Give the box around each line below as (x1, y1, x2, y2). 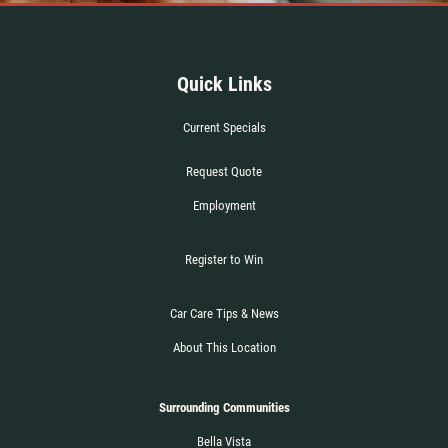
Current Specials (182, 119, 266, 135)
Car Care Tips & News (169, 305, 279, 321)
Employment (192, 197, 256, 213)
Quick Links (176, 71, 272, 96)
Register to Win (185, 251, 263, 267)
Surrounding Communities (158, 399, 290, 415)
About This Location (172, 339, 276, 355)
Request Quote (186, 163, 262, 179)
